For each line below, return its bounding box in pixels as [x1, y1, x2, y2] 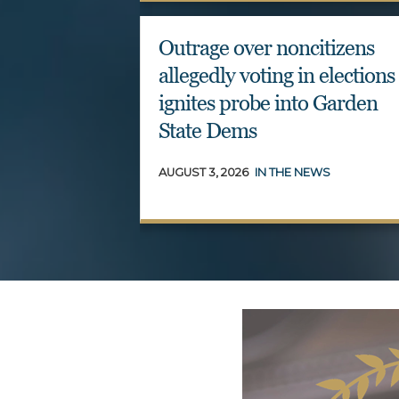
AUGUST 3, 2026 [159, 166, 248, 180]
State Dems [159, 117, 256, 143]
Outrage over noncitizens [159, 34, 374, 61]
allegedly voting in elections [159, 61, 395, 88]
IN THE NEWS [255, 166, 330, 180]
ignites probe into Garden [159, 89, 378, 116]
